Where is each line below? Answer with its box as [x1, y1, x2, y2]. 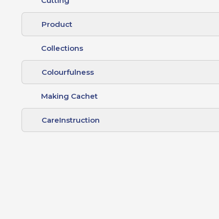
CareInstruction [42, 115, 100, 125]
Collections [41, 43, 84, 53]
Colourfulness [42, 67, 94, 77]
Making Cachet [41, 91, 98, 101]
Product [42, 19, 73, 29]
